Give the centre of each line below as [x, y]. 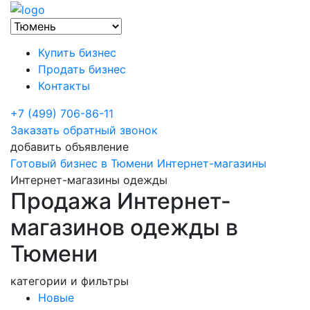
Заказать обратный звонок [84, 130]
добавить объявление [70, 146]
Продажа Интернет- [121, 201]
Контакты [64, 85]
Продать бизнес [82, 69]
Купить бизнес [77, 52]
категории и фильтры [70, 281]
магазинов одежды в [124, 227]
